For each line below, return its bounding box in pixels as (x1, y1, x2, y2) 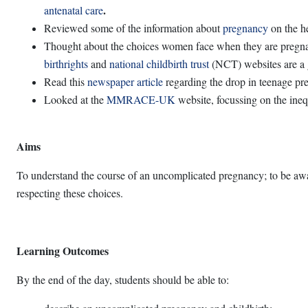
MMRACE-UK (107, 92, 175, 107)
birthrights (44, 56, 88, 71)
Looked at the (44, 92, 107, 107)
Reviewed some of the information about (44, 21, 223, 35)
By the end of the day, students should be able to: (16, 272, 229, 287)
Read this (44, 74, 87, 89)
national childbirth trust (109, 56, 209, 71)
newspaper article (87, 74, 163, 89)
